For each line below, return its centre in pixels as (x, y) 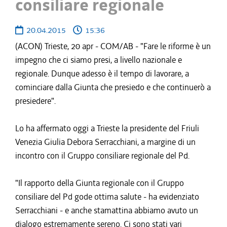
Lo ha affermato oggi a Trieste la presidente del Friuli (107, 128)
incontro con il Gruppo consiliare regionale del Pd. (102, 156)
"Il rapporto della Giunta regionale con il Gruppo (100, 183)
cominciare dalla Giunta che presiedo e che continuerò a (113, 87)
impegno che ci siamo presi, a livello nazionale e (99, 60)
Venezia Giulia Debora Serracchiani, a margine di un (105, 142)
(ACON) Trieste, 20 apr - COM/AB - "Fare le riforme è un (113, 46)
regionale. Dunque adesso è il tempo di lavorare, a (102, 73)
